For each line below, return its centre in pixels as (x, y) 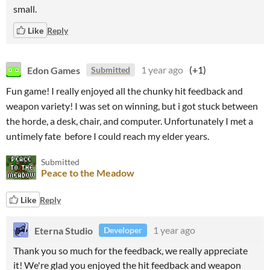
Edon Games (54, 70)
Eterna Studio (64, 230)
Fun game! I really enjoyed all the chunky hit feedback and (124, 91)
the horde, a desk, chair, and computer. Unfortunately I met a (130, 121)
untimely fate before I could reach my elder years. (108, 136)
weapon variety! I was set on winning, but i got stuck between (132, 106)
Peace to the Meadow (88, 173)
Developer (123, 230)
